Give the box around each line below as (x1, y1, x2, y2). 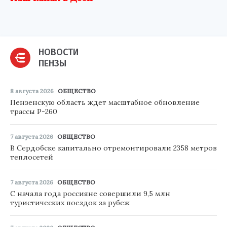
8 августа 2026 (10, 87, 54, 95)
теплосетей (10, 153, 53, 162)
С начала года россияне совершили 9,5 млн (10, 189, 170, 199)
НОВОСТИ (39, 47, 79, 58)
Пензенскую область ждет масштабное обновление (10, 98, 200, 107)
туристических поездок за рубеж (10, 198, 130, 208)
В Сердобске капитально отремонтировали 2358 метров (10, 143, 217, 153)
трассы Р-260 (10, 107, 57, 117)
